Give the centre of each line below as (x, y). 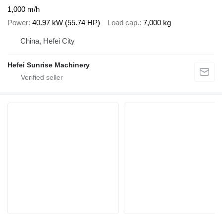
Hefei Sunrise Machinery (49, 65)
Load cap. (123, 22)
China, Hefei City (48, 41)
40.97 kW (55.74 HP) (66, 22)
